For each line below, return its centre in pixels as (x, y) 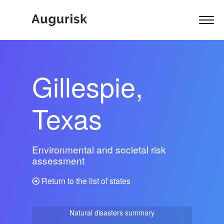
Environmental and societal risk (99, 149)
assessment (58, 160)
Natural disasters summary (112, 212)
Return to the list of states (85, 181)
